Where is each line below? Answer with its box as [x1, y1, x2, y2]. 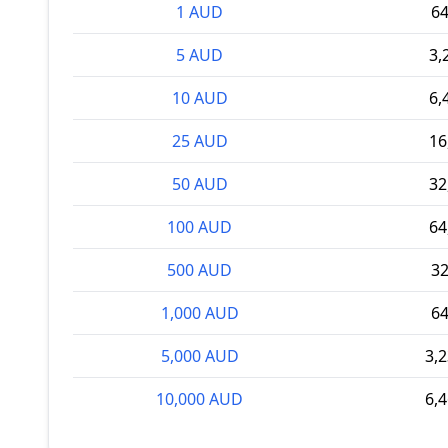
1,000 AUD [160, 302, 239, 324]
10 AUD [171, 87, 228, 109]
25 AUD [171, 130, 228, 152]
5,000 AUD [160, 345, 239, 367]
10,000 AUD [156, 388, 243, 410]
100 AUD [167, 216, 232, 238]
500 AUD [167, 259, 232, 281]
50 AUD [171, 173, 228, 195]
